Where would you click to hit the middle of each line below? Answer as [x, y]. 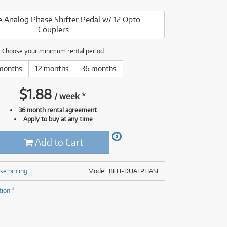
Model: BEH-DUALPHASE [124, 171]
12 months [52, 69]
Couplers [53, 30]
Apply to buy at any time [58, 119]
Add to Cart [58, 142]
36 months [99, 69]
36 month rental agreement [58, 110]
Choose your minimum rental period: [53, 51]
